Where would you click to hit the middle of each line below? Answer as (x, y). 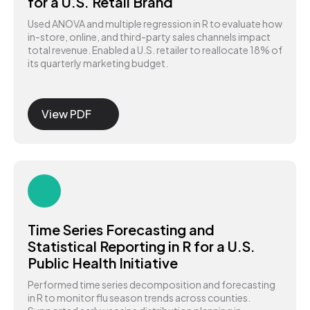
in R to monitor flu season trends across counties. (139, 298)
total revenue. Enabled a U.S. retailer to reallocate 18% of (155, 50)
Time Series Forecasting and (121, 230)
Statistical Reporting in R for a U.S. (142, 246)
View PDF (66, 114)
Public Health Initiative (103, 263)
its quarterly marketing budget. (98, 63)
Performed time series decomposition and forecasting (152, 285)
